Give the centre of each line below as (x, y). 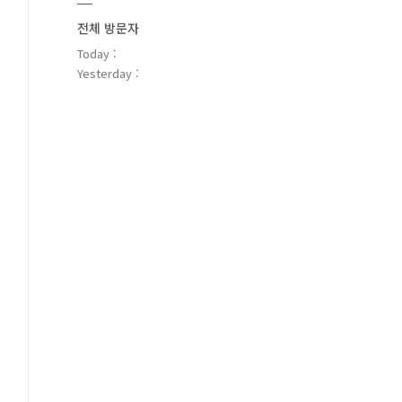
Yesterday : (108, 73)
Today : (97, 53)
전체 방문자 (108, 28)
